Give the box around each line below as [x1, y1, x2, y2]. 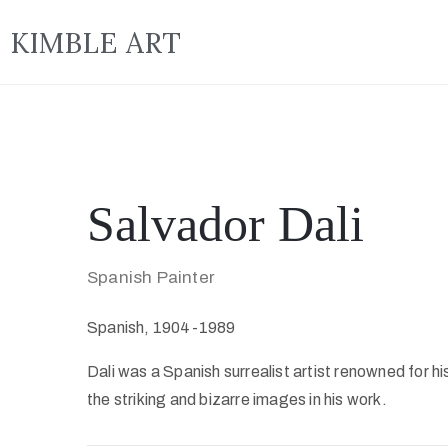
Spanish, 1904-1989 [87, 319, 236, 336]
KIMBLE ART [10, 25, 181, 61]
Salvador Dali [87, 196, 364, 252]
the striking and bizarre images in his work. [87, 391, 387, 408]
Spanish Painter [87, 268, 215, 287]
